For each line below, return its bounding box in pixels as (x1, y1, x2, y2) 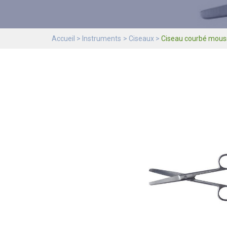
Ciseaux (128, 34, 154, 43)
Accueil (52, 34, 75, 43)
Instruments (82, 34, 122, 43)
